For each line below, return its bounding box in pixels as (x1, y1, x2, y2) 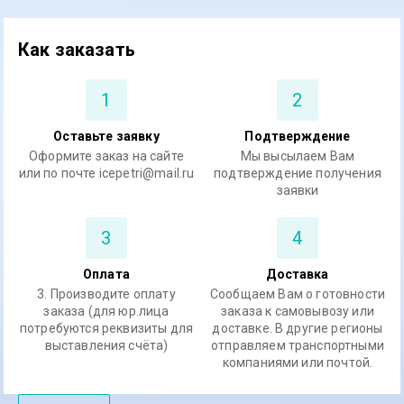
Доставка (266, 267, 329, 281)
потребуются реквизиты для (19, 321, 193, 335)
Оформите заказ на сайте (29, 149, 184, 163)
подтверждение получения (214, 166, 381, 180)
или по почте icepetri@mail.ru (18, 166, 195, 180)
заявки (276, 183, 319, 197)
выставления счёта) (44, 338, 169, 353)
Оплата (83, 267, 130, 281)
